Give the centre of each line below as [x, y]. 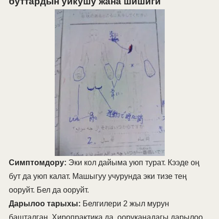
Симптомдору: [37, 163]
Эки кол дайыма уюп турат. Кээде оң [133, 163]
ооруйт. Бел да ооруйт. [49, 190]
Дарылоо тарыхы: [44, 204]
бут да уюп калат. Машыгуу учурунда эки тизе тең [98, 176]
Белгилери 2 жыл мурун [125, 204]
